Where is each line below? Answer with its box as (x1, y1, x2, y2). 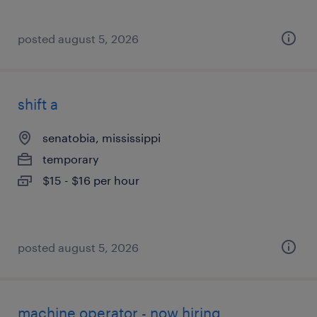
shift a (18, 96, 58, 113)
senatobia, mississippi (42, 131, 161, 144)
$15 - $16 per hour (42, 173, 139, 187)
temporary (42, 152, 99, 166)
